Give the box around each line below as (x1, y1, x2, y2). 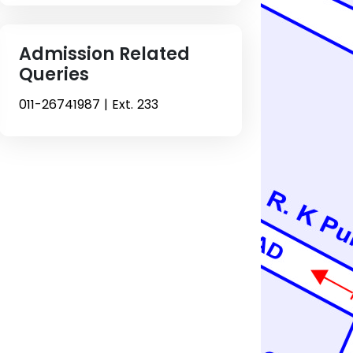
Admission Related (18, 41, 190, 66)
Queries (18, 61, 89, 87)
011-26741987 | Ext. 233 (18, 95, 158, 113)
